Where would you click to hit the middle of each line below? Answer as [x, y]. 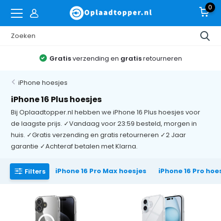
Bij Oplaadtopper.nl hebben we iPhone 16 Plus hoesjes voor [106, 112]
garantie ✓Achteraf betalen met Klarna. [74, 146]
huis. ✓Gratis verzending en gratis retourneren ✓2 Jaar [99, 135]
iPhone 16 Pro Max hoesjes [101, 171]
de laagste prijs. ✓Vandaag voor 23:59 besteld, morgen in [104, 124]
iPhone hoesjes [43, 83]
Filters [35, 171]
